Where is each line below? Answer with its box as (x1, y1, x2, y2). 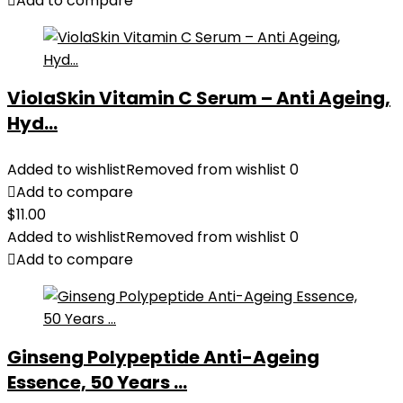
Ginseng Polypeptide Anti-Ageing (7, 345, 319, 370)
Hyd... (7, 111, 58, 136)
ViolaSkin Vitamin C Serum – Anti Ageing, (7, 85, 390, 111)
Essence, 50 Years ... (7, 370, 187, 395)
